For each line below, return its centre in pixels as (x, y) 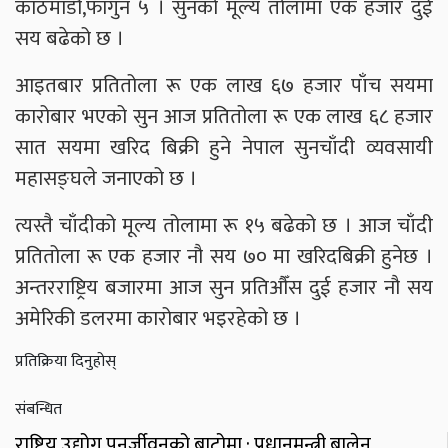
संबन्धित (38, 409)
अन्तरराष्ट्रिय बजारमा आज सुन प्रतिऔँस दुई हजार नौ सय (224, 287)
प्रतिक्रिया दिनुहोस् (65, 361)
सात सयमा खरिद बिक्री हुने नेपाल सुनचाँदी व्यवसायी (224, 147)
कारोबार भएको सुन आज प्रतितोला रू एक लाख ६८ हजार (224, 116)
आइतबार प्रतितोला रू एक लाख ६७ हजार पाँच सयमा (224, 85)
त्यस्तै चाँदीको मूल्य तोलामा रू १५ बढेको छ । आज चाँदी (224, 225)
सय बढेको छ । (69, 38)
